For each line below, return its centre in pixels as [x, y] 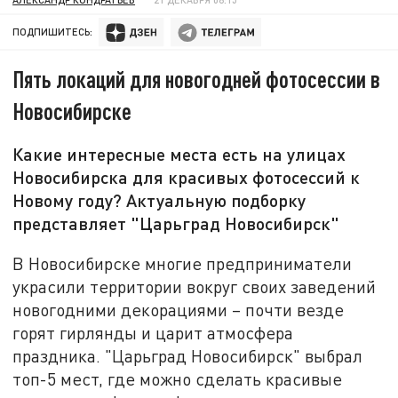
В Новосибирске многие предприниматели [183, 263]
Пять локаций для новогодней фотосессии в [197, 79]
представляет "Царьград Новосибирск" [176, 223]
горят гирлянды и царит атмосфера [153, 332]
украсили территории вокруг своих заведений [195, 286]
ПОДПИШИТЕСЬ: [53, 32]
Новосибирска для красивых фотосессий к [187, 177]
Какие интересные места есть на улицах [179, 154]
